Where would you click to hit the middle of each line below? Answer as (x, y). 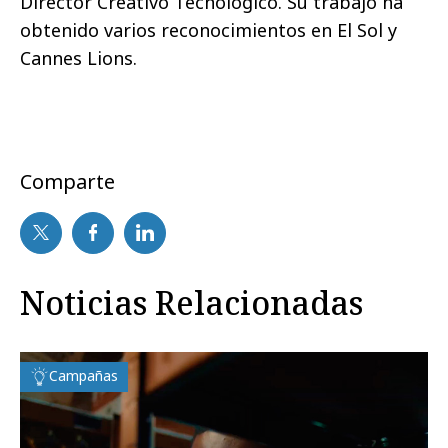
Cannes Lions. (78, 57)
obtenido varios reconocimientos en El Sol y (208, 29)
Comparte (67, 181)
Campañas (83, 375)
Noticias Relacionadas (191, 302)
